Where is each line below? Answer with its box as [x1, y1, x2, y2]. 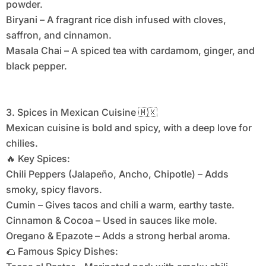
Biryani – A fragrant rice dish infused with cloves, [5, 14, 226, 26]
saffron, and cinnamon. [5, 29, 112, 42]
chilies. [5, 137, 38, 150]
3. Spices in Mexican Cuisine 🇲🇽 [5, 106, 157, 119]
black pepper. [5, 60, 67, 72]
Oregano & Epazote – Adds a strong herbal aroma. [5, 230, 230, 242]
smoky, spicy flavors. [5, 183, 102, 196]
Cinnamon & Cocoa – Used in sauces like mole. [5, 214, 217, 227]
